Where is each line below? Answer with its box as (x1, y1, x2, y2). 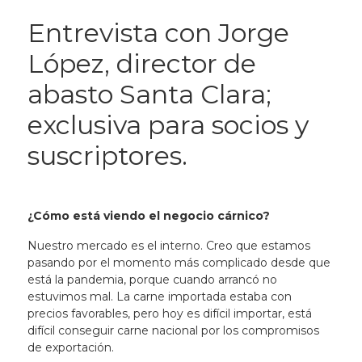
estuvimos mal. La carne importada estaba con (27, 289, 292, 304)
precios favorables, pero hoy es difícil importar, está (27, 306, 312, 321)
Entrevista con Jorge (27, 17, 289, 48)
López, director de (27, 48, 256, 79)
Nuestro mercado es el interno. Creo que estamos (27, 238, 310, 253)
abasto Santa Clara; (27, 78, 271, 110)
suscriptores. (27, 140, 187, 171)
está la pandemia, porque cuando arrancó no (27, 272, 277, 287)
